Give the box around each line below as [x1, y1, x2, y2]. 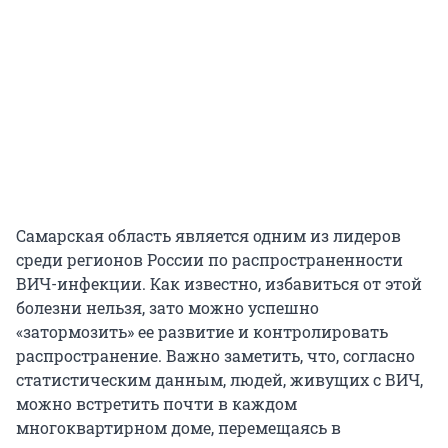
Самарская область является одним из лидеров [16, 224, 401, 246]
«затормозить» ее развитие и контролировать [16, 320, 388, 342]
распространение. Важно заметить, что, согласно [16, 344, 415, 366]
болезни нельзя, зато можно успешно [16, 296, 319, 318]
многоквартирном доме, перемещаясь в [16, 416, 341, 438]
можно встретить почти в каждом [16, 392, 297, 414]
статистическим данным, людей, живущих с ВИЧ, [16, 368, 423, 390]
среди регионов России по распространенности [16, 248, 403, 270]
